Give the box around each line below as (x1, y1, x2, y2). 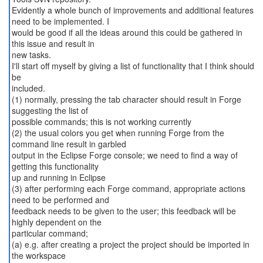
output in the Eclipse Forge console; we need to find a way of (11, 149, 238, 161)
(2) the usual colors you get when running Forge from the (11, 127, 224, 139)
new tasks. (11, 49, 51, 60)
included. (11, 82, 45, 94)
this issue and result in (11, 38, 95, 49)
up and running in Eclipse (11, 171, 106, 183)
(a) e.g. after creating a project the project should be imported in (11, 238, 249, 250)
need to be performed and (11, 194, 109, 205)
